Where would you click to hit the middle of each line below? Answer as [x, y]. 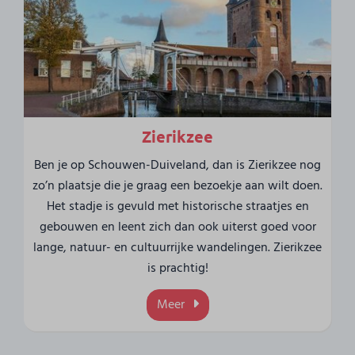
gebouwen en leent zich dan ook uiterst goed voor [177, 228]
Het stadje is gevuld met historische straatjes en [177, 207]
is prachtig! [177, 269]
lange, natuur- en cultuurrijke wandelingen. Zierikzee [177, 248]
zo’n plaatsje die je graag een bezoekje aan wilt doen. [177, 187]
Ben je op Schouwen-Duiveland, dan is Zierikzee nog [177, 166]
